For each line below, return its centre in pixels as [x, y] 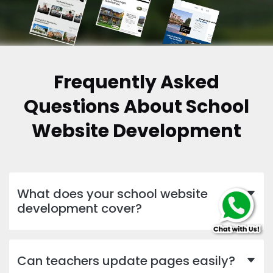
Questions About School [136, 107]
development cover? [80, 209]
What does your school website [112, 194]
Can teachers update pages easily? [126, 261]
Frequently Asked [136, 83]
